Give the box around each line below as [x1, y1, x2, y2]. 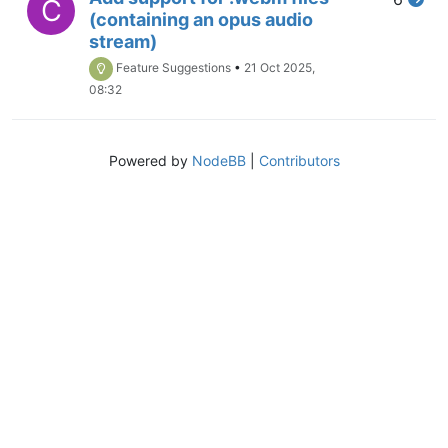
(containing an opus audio [89, 8, 313, 30]
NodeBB [191, 151, 246, 169]
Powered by [108, 151, 192, 169]
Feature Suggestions [116, 60, 231, 76]
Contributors [258, 151, 340, 169]
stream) [89, 30, 157, 52]
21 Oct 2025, [244, 60, 315, 76]
